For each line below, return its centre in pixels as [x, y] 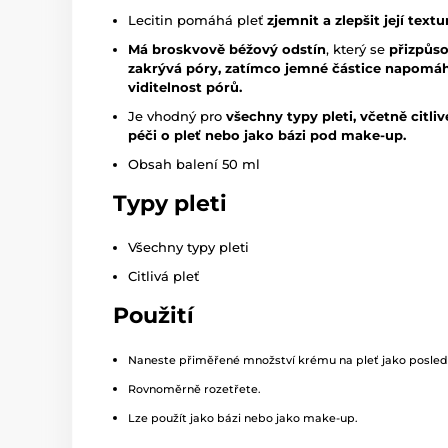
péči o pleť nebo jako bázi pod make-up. [267, 135]
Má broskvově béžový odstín [227, 49]
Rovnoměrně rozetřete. [194, 389]
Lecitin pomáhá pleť [197, 20]
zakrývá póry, [174, 68]
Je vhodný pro [177, 116]
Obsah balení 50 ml [194, 164]
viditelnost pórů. [185, 87]
